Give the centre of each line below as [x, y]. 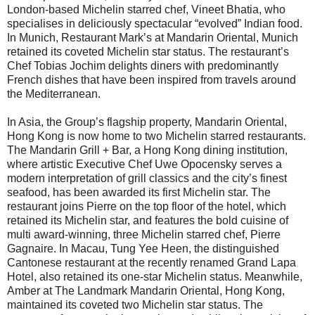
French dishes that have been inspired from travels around [152, 80]
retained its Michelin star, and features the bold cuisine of [148, 221]
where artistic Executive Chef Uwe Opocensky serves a [144, 165]
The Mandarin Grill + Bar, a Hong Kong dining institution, [147, 150]
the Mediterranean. [54, 94]
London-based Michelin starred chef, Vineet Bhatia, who [146, 10]
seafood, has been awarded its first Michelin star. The [139, 193]
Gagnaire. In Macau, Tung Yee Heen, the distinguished [143, 249]
